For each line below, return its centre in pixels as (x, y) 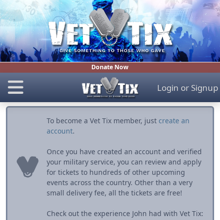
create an (174, 121)
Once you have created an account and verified (124, 152)
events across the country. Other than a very (120, 183)
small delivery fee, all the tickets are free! (114, 193)
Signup (204, 87)
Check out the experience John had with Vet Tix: (125, 214)
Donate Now (110, 67)
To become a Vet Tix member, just (103, 121)
